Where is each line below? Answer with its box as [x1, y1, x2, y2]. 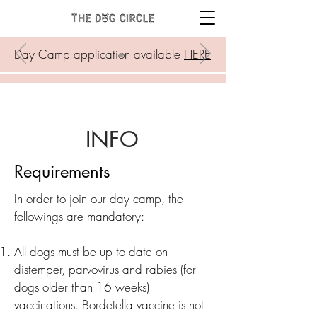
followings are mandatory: [14, 208, 144, 224]
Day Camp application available [14, 46, 184, 62]
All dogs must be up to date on [14, 243, 168, 260]
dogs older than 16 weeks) [14, 279, 149, 295]
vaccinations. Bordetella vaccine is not [14, 296, 204, 313]
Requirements [14, 161, 110, 183]
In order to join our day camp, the [14, 190, 183, 207]
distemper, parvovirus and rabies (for [14, 261, 196, 277]
